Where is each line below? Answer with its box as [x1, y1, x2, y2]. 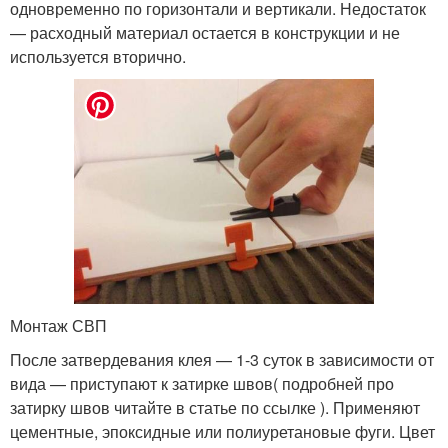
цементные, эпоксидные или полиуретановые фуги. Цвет [10, 420, 435, 444]
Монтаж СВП [10, 314, 107, 338]
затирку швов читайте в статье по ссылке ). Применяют [10, 396, 420, 420]
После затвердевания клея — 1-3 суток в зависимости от [10, 348, 434, 372]
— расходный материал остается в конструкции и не [10, 21, 400, 45]
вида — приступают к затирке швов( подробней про [10, 372, 394, 396]
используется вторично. [10, 45, 186, 69]
